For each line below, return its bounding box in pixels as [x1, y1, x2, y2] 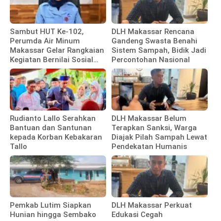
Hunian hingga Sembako [10, 210, 96, 219]
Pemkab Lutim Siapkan [10, 200, 91, 210]
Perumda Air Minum [10, 36, 80, 45]
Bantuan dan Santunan [10, 123, 92, 132]
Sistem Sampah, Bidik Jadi [111, 45, 207, 55]
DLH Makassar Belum [111, 113, 187, 123]
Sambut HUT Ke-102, [10, 27, 84, 36]
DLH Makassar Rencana [111, 27, 195, 36]
